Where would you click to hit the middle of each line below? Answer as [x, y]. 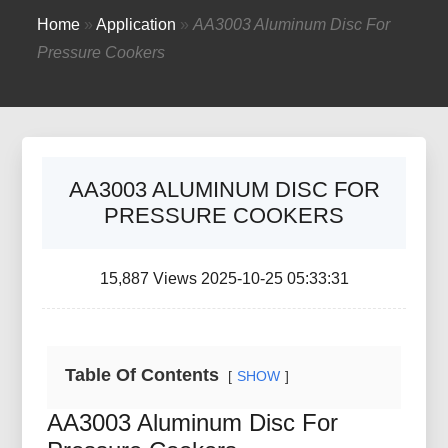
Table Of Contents [142, 375]
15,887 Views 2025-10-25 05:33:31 [224, 278]
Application [136, 24]
